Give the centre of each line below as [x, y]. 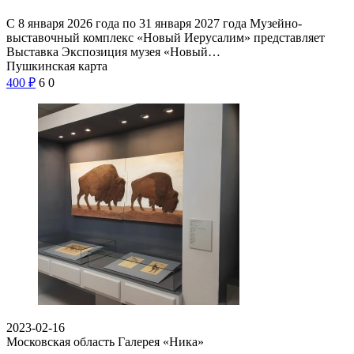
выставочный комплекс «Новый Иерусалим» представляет [166, 37]
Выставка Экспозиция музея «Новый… [113, 51]
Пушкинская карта [57, 66]
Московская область [60, 341]
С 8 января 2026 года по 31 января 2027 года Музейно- [154, 23]
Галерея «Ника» [161, 341]
